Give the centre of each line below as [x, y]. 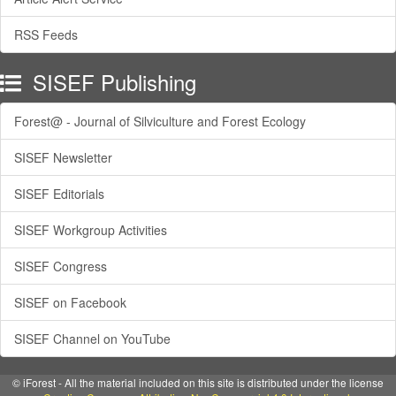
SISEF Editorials [59, 193]
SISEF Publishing [111, 81]
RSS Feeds [46, 34]
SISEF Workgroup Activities [91, 229]
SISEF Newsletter [63, 157]
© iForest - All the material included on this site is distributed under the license [198, 382]
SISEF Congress [61, 266]
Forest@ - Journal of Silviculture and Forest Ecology [160, 121]
